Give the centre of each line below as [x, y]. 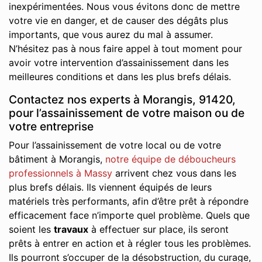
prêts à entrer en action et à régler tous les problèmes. [130, 243]
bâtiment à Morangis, [57, 159]
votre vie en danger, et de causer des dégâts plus [118, 20]
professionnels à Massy [61, 173]
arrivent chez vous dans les [174, 173]
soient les [31, 229]
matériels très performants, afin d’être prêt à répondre [129, 201]
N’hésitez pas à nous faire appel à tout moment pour [125, 49]
